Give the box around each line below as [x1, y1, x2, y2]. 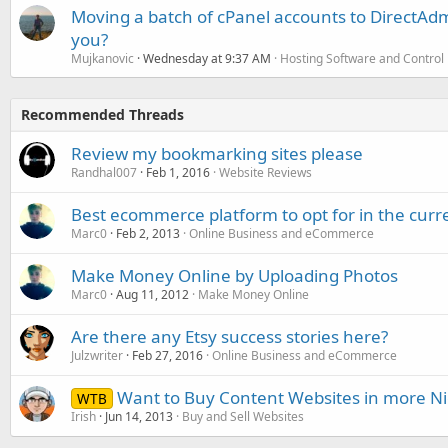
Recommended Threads [21, 105, 184, 124]
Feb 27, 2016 [132, 347, 203, 364]
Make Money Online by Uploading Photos [71, 264, 398, 287]
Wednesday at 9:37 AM [143, 50, 271, 67]
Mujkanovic [71, 50, 134, 67]
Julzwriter [71, 347, 123, 364]
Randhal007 [71, 164, 137, 181]
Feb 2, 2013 [116, 225, 180, 242]
